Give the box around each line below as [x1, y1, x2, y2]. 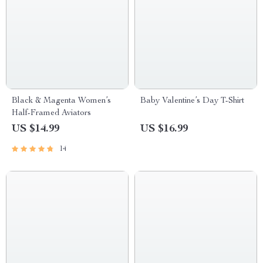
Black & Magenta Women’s [12, 97, 111, 105]
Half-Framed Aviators [12, 109, 91, 117]
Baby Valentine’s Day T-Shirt [140, 97, 244, 105]
